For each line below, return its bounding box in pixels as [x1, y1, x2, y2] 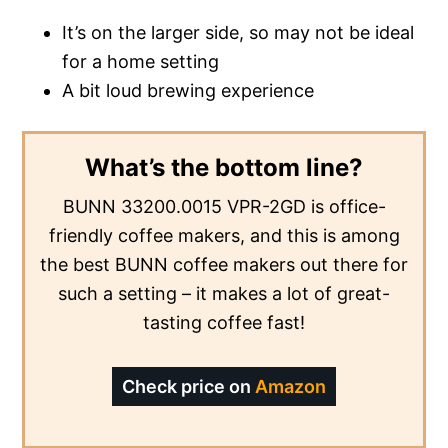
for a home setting [62, 50, 220, 72]
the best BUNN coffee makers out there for [40, 253, 408, 275]
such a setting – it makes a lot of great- [58, 282, 390, 304]
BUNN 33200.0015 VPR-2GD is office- [62, 195, 386, 217]
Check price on [122, 375, 255, 397]
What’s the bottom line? [85, 152, 363, 182]
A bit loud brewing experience [62, 79, 315, 101]
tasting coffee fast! [143, 311, 305, 333]
